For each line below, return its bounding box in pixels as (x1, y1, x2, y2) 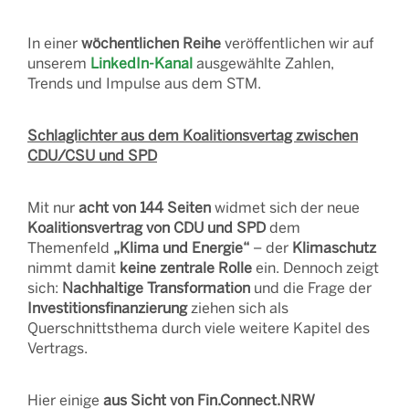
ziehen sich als (187, 298, 288, 317)
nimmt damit (27, 257, 120, 277)
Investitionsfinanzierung (27, 298, 187, 317)
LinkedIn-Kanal (90, 53, 193, 72)
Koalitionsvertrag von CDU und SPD (27, 217, 266, 236)
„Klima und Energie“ (113, 237, 249, 257)
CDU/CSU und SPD (27, 145, 157, 164)
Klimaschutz (292, 237, 376, 257)
